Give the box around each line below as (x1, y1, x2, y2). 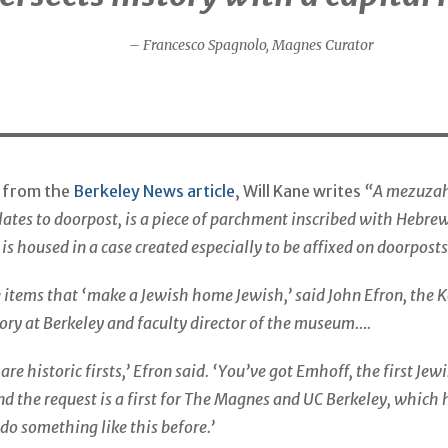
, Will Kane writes (235, 180, 365, 201)
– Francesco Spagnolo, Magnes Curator (129, 35, 374, 54)
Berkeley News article (73, 180, 236, 201)
